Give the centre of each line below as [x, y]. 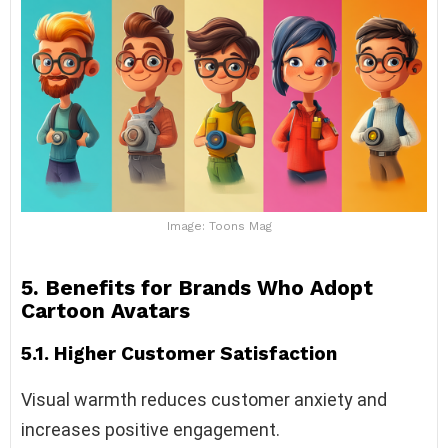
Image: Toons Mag [219, 226]
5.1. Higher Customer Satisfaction [179, 354]
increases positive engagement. [150, 430]
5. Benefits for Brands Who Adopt [197, 288]
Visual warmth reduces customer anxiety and [204, 400]
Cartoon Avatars [105, 311]
